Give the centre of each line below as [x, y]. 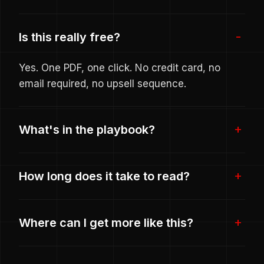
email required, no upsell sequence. [103, 84]
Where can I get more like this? [106, 222]
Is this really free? [70, 37]
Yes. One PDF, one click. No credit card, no [120, 68]
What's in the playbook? [87, 129]
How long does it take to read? [104, 176]
